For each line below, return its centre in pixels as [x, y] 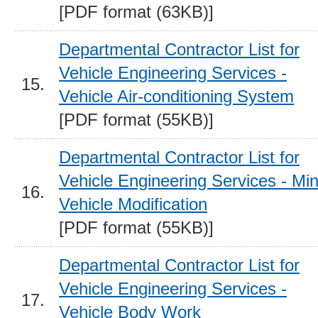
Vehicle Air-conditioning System [176, 97]
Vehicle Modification [133, 204]
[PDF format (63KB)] [136, 12]
